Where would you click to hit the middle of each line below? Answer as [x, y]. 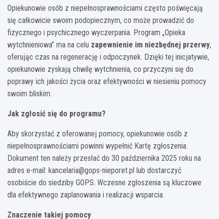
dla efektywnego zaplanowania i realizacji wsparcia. [86, 195]
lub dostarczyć [158, 170]
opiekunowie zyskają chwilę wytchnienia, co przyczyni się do [100, 69]
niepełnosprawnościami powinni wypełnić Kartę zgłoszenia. [98, 146]
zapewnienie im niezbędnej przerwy [150, 44]
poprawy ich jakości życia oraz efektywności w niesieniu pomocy [107, 81]
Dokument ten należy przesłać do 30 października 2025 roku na [104, 158]
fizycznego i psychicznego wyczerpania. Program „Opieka [96, 32]
